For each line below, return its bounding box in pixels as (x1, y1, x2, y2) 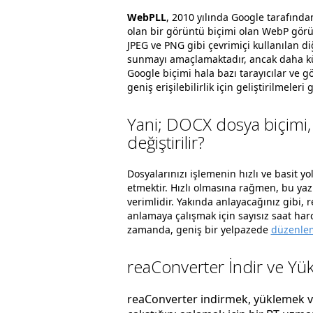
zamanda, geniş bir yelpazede (126, 223, 271, 236)
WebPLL (126, 10, 166, 24)
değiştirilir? (126, 131, 205, 154)
